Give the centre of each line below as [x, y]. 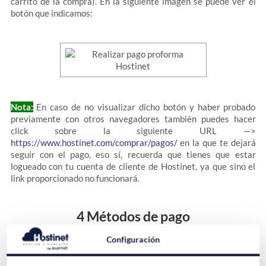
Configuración [133, 239]
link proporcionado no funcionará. [75, 178]
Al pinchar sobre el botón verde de [78, 255]
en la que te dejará [216, 142]
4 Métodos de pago [133, 216]
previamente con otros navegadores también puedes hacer [133, 119]
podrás [242, 255]
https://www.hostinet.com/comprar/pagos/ [94, 142]
